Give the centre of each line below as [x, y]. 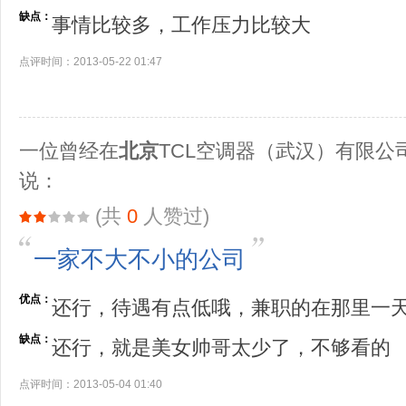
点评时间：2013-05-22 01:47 [91, 62]
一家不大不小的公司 [140, 260]
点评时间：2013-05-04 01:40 [91, 384]
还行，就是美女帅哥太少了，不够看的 [221, 348]
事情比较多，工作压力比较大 [181, 25]
